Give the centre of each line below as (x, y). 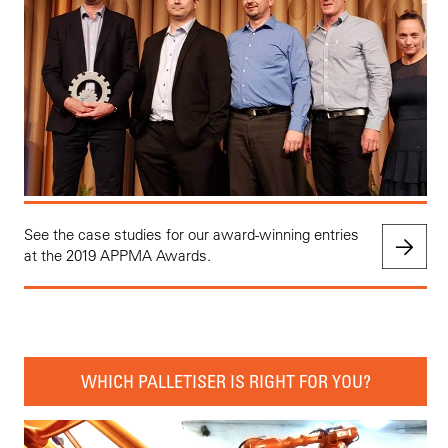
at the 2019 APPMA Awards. (117, 255)
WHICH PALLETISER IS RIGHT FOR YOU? (225, 380)
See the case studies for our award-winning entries (191, 234)
